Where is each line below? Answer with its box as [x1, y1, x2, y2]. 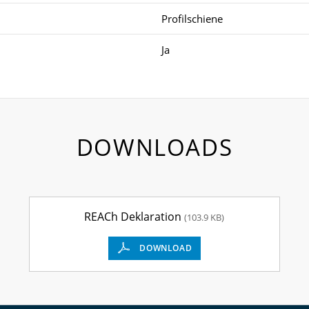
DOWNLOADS [76, 131, 233, 163]
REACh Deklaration [84, 208, 185, 224]
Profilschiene [161, 11, 223, 26]
